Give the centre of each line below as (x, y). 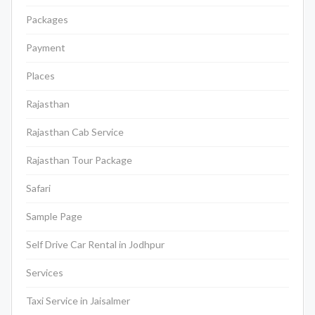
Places (40, 76)
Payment (46, 48)
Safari (38, 188)
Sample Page (54, 217)
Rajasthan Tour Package (79, 160)
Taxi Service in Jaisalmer (78, 301)
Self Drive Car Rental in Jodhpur (95, 245)
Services (45, 273)
